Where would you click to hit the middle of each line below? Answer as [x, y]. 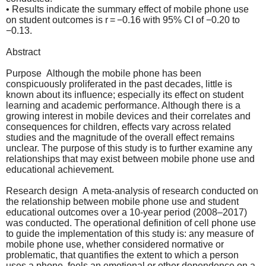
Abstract [23, 52]
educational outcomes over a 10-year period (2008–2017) [126, 212]
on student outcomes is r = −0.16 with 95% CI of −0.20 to [123, 20]
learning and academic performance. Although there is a [123, 105]
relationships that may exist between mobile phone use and [130, 159]
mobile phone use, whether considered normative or [115, 244]
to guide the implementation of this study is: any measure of [130, 233]
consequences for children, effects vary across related [118, 126]
